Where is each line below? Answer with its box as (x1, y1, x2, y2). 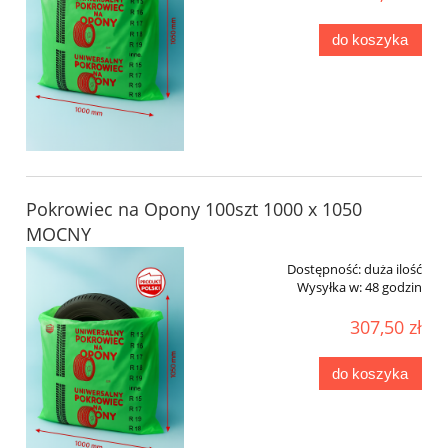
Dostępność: (287, 260, 361, 279)
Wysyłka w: (297, 278, 362, 297)
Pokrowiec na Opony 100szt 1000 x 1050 (26, 197, 362, 222)
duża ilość (364, 260, 422, 279)
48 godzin (365, 278, 422, 297)
